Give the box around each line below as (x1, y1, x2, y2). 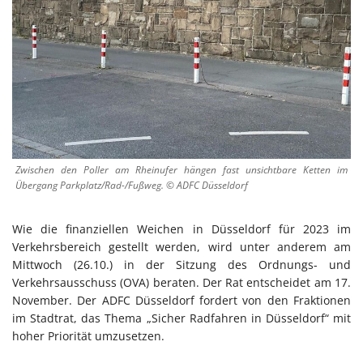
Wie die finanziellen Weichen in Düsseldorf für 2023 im (12, 220, 351, 237)
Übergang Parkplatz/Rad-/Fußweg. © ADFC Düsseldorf (15, 177, 248, 192)
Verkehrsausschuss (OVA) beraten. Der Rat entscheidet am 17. (12, 274, 351, 290)
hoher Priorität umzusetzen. (12, 327, 164, 344)
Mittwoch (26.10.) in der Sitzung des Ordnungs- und (12, 256, 351, 272)
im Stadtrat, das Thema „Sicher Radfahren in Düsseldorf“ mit (12, 310, 351, 326)
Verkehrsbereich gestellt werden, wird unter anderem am (12, 238, 351, 254)
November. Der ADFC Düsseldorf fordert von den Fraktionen (12, 292, 351, 308)
